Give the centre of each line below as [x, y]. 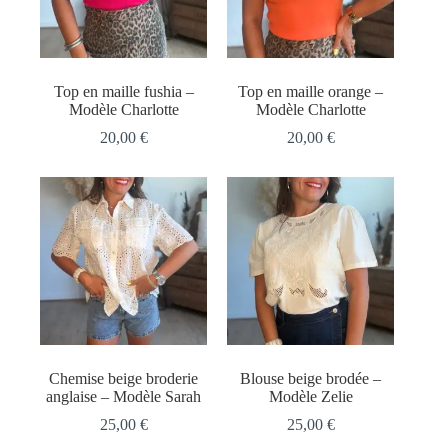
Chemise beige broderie [124, 378]
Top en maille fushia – [123, 92]
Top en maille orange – [311, 92]
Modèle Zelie [310, 396]
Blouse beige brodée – [311, 378]
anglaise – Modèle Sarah [124, 396]
